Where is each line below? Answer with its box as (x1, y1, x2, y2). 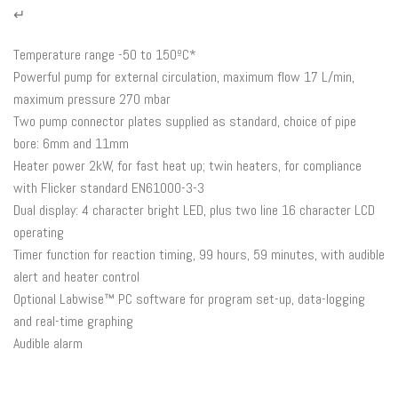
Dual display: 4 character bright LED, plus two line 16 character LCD (13, 200, 375, 219)
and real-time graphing (13, 311, 133, 330)
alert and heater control (13, 267, 139, 286)
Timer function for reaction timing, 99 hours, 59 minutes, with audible (13, 244, 385, 264)
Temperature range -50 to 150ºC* (13, 44, 196, 64)
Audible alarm (13, 333, 83, 353)
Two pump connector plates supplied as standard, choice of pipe (13, 111, 356, 131)
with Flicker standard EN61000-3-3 (13, 178, 204, 197)
